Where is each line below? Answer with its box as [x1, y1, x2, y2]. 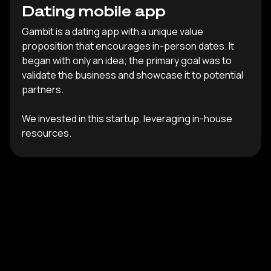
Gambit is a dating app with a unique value [22, 25, 203, 39]
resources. [22, 126, 71, 140]
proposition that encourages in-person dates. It [22, 39, 234, 53]
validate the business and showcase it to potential [22, 68, 243, 82]
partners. [22, 83, 64, 97]
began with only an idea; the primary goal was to [22, 54, 232, 68]
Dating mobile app [22, 1, 166, 21]
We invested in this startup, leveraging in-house [22, 112, 232, 126]
